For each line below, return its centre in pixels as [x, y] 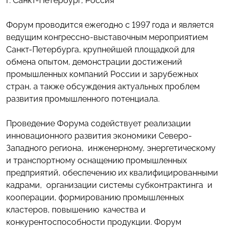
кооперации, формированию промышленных [95, 197]
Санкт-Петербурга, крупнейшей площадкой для [100, 50]
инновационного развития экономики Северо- [99, 136]
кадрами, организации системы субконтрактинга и [109, 185]
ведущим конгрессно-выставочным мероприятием [108, 37]
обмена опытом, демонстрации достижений [95, 62]
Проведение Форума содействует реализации [99, 123]
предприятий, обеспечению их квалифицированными [112, 173]
